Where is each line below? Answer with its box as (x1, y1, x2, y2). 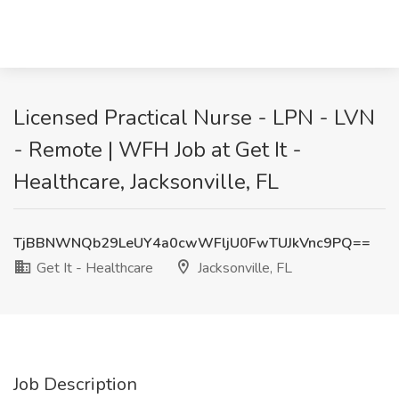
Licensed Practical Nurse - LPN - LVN (13, 103, 375, 132)
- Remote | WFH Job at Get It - (13, 135, 302, 164)
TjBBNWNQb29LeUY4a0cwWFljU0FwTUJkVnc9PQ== (13, 233, 370, 253)
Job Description (13, 372, 137, 396)
